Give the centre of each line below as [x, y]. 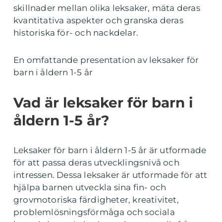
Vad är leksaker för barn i [103, 103]
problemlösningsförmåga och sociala [94, 212]
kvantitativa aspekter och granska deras [98, 21]
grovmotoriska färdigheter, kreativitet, [96, 200]
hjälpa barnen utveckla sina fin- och [90, 188]
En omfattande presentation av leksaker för [106, 60]
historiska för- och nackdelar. [76, 33]
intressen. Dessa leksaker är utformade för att [111, 175]
